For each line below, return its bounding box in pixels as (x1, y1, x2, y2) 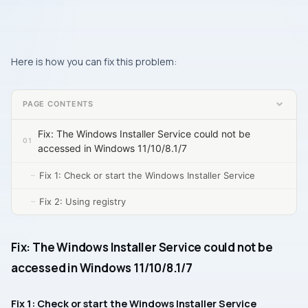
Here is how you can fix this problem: (11, 54, 177, 68)
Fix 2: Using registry (39, 195, 126, 207)
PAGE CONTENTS (23, 99, 94, 109)
